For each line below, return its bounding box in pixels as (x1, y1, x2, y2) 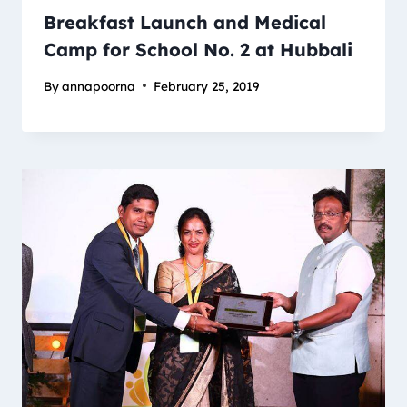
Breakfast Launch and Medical (44, 11, 326, 35)
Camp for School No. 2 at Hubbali (44, 38, 352, 62)
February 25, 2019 (154, 77, 260, 94)
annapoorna (62, 77, 136, 94)
